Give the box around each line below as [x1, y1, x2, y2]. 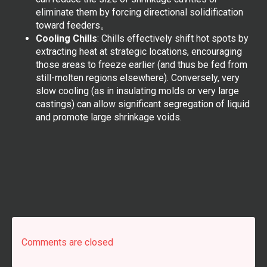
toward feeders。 [36, 19, 110, 31]
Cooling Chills [36, 32, 97, 44]
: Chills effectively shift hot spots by [97, 32, 249, 44]
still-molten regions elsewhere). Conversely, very [36, 72, 240, 83]
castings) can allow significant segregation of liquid [36, 98, 250, 110]
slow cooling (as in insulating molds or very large [36, 85, 239, 97]
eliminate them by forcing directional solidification [36, 6, 243, 18]
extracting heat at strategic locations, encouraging [36, 45, 242, 57]
